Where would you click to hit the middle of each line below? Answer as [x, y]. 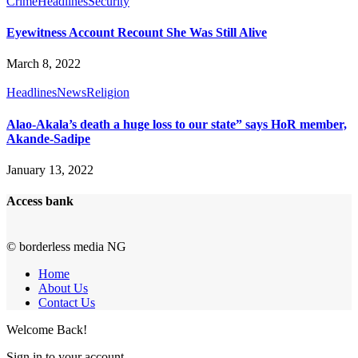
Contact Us [67, 303]
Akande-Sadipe [48, 138]
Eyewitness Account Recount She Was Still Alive [137, 33]
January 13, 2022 [50, 169]
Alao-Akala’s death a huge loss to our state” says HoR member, [177, 124]
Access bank [40, 201]
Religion [108, 93]
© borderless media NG [66, 247]
